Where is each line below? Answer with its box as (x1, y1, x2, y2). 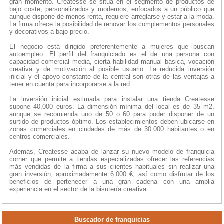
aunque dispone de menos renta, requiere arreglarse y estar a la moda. (9, 13, 214, 21)
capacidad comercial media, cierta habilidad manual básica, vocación (9, 58, 214, 66)
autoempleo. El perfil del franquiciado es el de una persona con (9, 50, 214, 58)
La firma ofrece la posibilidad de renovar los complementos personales (9, 20, 214, 28)
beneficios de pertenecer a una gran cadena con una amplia (9, 178, 214, 186)
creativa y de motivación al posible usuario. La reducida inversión (9, 65, 214, 73)
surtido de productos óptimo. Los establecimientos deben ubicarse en (9, 118, 214, 126)
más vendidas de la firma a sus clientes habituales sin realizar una (9, 163, 214, 171)
